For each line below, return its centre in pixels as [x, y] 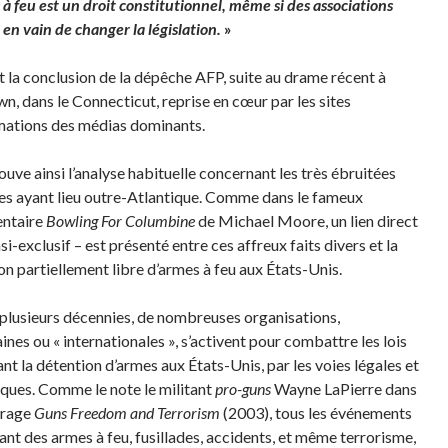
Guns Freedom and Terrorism [126, 412]
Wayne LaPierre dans [343, 388]
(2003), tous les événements [315, 412]
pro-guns [242, 388]
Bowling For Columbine [120, 220]
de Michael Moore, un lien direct [306, 220]
